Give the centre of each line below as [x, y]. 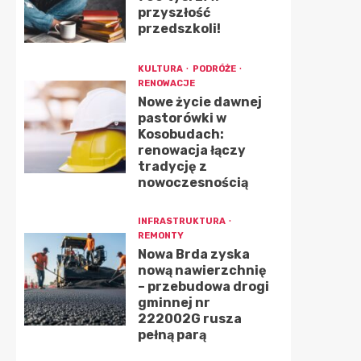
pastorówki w [182, 118]
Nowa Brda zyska [193, 254]
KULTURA [161, 69]
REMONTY [160, 236]
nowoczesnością [193, 183]
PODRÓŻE [215, 69]
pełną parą [172, 335]
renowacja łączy [191, 150]
